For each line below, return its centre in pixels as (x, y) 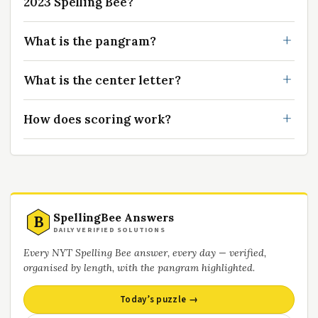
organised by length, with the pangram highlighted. (139, 268)
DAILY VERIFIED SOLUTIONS (109, 230)
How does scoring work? (97, 120)
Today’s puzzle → (159, 300)
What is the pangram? (90, 42)
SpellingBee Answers (114, 217)
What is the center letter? (102, 81)
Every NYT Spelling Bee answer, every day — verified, (145, 253)
